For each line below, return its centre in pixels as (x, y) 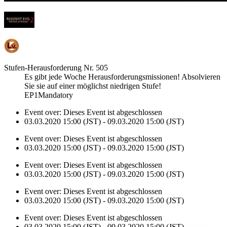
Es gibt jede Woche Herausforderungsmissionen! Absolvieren (122, 77)
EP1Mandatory (49, 95)
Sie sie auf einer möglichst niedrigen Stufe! (93, 86)
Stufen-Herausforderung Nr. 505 (56, 67)
